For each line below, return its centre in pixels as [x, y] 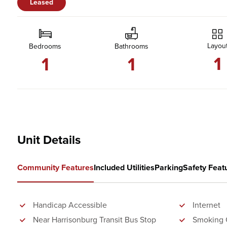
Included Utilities [124, 167]
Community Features [55, 167]
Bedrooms [45, 46]
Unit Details [49, 140]
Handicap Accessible [70, 205]
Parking [169, 167]
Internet [207, 205]
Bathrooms [131, 46]
